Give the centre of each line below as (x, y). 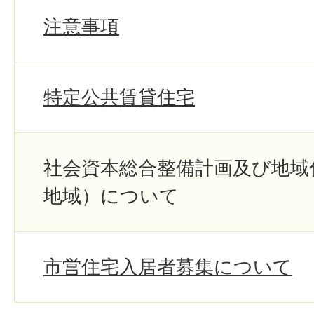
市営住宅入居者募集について (168, 267)
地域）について (111, 196)
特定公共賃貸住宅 (119, 97)
